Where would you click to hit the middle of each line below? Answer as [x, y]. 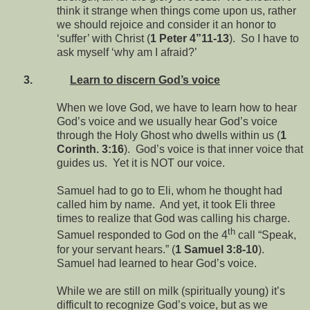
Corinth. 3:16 [90, 149]
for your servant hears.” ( [116, 249]
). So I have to [264, 39]
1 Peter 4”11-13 [190, 39]
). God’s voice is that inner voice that [213, 149]
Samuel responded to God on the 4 [142, 235]
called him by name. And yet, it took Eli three [166, 205]
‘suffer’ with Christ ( [103, 39]
